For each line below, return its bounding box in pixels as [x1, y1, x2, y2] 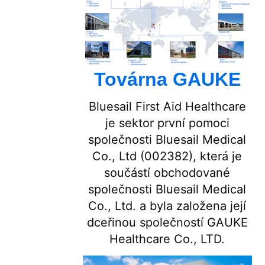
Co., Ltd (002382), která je [92, 148, 243, 163]
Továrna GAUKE [93, 68, 241, 90]
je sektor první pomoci [105, 115, 230, 130]
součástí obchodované [104, 165, 231, 180]
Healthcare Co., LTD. [109, 231, 225, 246]
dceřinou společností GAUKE [86, 215, 248, 230]
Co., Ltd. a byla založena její [88, 198, 247, 213]
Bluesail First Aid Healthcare [88, 99, 246, 114]
